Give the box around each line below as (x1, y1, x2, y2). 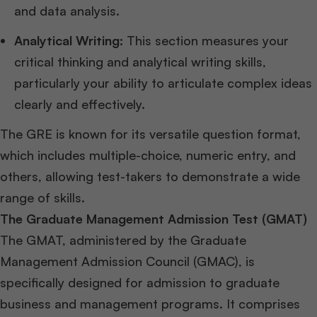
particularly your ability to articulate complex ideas (14, 75, 312, 91)
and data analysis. (14, 3, 120, 18)
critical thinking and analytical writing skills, (14, 54, 266, 69)
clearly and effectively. (14, 96, 145, 112)
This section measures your (123, 33, 289, 48)
